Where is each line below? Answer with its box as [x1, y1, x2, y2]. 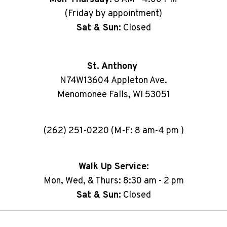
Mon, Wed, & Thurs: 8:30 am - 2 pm [43, 175, 184, 187]
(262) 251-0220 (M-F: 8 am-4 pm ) [43, 125, 184, 137]
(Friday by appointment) [65, 8, 162, 20]
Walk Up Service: [78, 161, 149, 173]
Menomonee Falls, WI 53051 [57, 89, 170, 101]
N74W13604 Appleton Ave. [60, 75, 167, 87]
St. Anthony [87, 61, 140, 73]
